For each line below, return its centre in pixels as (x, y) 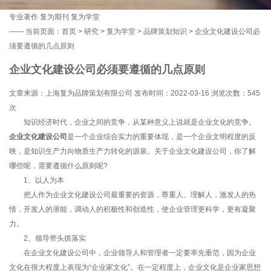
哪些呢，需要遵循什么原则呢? (58, 165)
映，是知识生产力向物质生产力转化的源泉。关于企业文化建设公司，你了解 (132, 151)
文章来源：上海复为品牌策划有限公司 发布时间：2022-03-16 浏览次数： (128, 93)
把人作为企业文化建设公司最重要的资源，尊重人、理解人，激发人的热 (132, 194)
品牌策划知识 (165, 31)
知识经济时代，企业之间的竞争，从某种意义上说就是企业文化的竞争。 (132, 122)
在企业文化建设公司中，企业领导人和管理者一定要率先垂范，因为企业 (132, 253)
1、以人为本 (37, 180)
